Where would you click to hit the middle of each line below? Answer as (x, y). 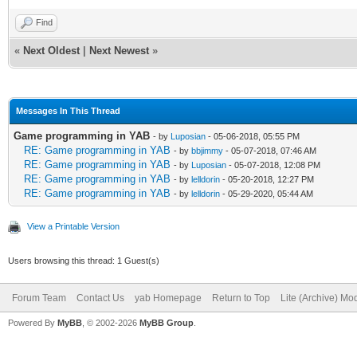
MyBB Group (167, 322)
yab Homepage (168, 298)
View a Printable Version (73, 226)
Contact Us (100, 298)
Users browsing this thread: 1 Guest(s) (84, 260)
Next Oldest (51, 50)
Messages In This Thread (68, 110)
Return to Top (241, 298)
